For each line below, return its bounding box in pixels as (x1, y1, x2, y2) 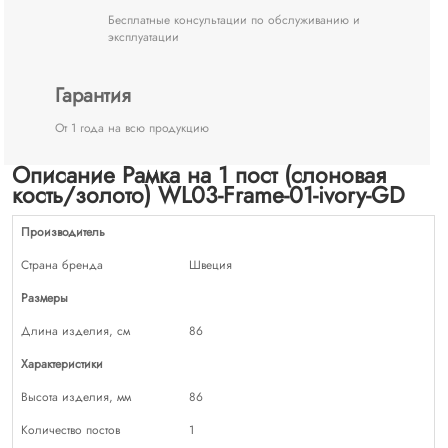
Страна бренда (21, 255, 104, 274)
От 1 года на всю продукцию (55, 118, 210, 137)
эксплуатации (108, 27, 180, 46)
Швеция (189, 255, 233, 274)
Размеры (21, 288, 69, 307)
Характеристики (21, 354, 104, 373)
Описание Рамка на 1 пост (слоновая (12, 157, 387, 192)
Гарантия (55, 80, 132, 110)
